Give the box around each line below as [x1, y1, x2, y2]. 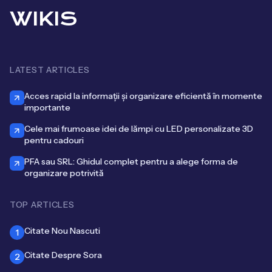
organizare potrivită [24, 168, 104, 178]
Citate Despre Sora [24, 250, 102, 260]
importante [24, 102, 70, 113]
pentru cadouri [24, 135, 84, 146]
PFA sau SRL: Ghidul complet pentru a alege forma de [24, 156, 238, 167]
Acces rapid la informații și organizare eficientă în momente [24, 90, 262, 101]
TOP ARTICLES [10, 199, 75, 210]
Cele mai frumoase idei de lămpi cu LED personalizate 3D [24, 123, 253, 134]
